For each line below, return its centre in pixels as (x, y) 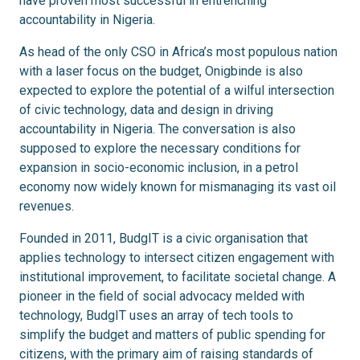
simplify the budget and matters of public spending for (172, 335)
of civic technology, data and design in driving (146, 110)
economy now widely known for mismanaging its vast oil (178, 187)
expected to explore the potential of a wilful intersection (177, 91)
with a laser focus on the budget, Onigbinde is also (161, 72)
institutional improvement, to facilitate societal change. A (178, 277)
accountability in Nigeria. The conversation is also (157, 129)
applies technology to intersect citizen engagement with (177, 258)
